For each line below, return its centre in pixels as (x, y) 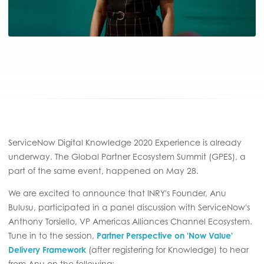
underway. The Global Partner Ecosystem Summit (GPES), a (127, 156)
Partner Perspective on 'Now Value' (165, 235)
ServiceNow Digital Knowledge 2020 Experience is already (125, 142)
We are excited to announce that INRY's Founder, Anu (117, 193)
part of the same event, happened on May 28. (105, 170)
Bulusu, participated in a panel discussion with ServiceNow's (129, 207)
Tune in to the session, (52, 235)
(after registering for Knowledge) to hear (167, 249)
